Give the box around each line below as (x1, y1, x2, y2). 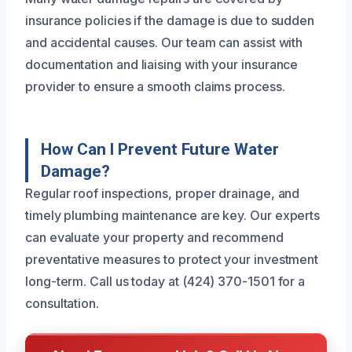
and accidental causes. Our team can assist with (25, 34, 303, 50)
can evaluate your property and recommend (25, 229, 284, 245)
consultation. (25, 295, 99, 311)
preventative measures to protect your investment (25, 251, 319, 267)
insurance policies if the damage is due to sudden (25, 12, 315, 28)
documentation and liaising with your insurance (25, 56, 299, 72)
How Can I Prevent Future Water (41, 139, 279, 159)
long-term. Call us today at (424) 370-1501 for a (25, 273, 306, 289)
